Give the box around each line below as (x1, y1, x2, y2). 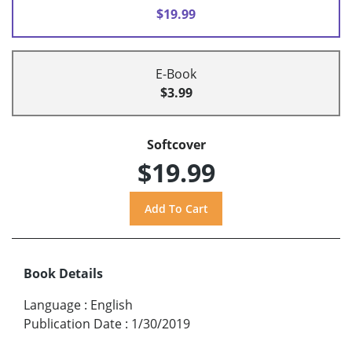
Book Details (24, 264, 103, 282)
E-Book (156, 65, 196, 83)
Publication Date (24, 314, 122, 332)
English (90, 295, 133, 313)
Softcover (146, 136, 206, 154)
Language (24, 295, 81, 313)
